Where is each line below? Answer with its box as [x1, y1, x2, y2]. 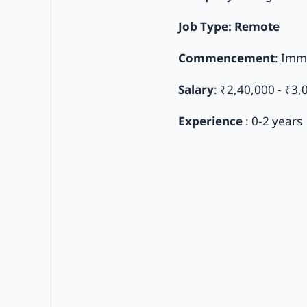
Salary [177, 82, 214, 98]
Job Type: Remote [177, 18, 280, 34]
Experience [177, 113, 245, 130]
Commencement [177, 49, 275, 66]
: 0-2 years [245, 113, 302, 130]
